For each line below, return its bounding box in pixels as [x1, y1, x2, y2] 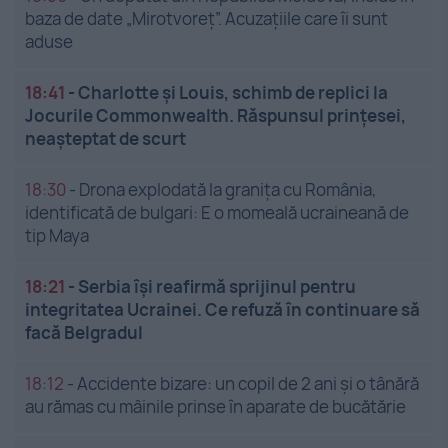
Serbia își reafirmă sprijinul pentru [78, 275, 356, 299]
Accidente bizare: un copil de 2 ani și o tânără [77, 372, 419, 396]
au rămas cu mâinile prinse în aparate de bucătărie [25, 395, 406, 419]
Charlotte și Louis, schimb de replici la [78, 81, 388, 105]
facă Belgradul [25, 321, 143, 345]
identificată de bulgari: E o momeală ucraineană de [25, 201, 409, 225]
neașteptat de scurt [25, 127, 186, 151]
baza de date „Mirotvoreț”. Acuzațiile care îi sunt [25, 7, 388, 31]
